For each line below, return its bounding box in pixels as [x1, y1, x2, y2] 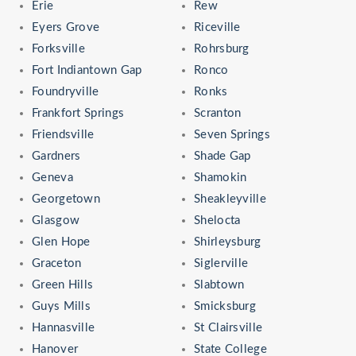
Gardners [32, 149, 81, 162]
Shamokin [194, 171, 247, 184]
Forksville [32, 42, 85, 55]
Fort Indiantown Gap [32, 64, 142, 76]
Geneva [32, 171, 73, 184]
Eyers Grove [32, 21, 100, 33]
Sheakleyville [194, 192, 266, 205]
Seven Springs [194, 128, 270, 141]
